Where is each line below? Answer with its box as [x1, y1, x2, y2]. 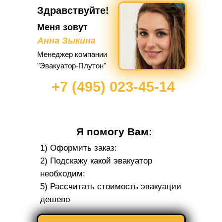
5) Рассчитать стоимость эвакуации [40, 181, 181, 191]
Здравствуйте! [37, 4, 109, 16]
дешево [40, 194, 70, 204]
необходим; [40, 168, 85, 178]
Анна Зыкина [37, 35, 96, 46]
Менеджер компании [37, 50, 107, 58]
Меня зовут [37, 22, 88, 32]
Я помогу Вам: [76, 125, 152, 137]
